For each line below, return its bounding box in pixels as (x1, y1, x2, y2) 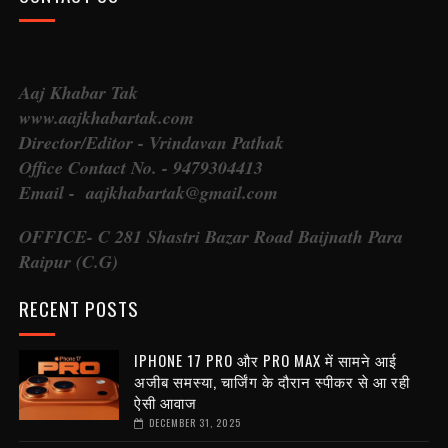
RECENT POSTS (18, 294, 139, 323)
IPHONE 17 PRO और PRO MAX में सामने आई (133, 349, 397, 372)
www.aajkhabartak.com (18, 105, 194, 131)
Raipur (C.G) (18, 249, 118, 275)
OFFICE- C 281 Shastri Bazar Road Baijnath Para (18, 224, 403, 250)
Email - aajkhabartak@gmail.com (18, 180, 278, 206)
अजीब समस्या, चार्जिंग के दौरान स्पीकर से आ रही (133, 370, 410, 393)
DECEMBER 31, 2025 (148, 415, 241, 431)
